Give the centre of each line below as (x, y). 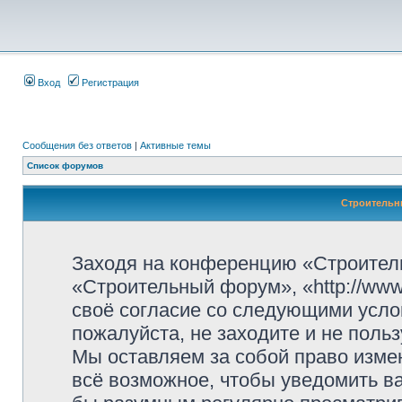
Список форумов (65, 166)
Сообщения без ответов (77, 145)
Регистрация (109, 83)
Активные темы (175, 145)
